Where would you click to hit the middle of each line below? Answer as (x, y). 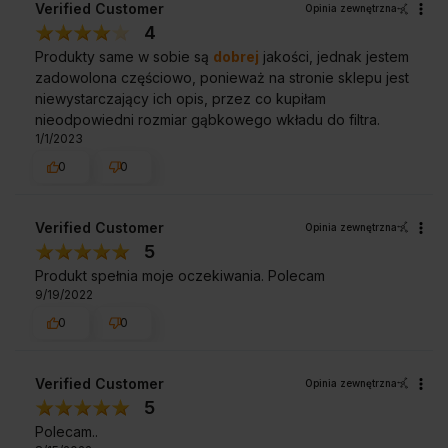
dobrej (236, 57)
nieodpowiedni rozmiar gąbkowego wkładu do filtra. (207, 120)
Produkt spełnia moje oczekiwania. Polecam (180, 275)
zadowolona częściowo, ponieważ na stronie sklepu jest (222, 78)
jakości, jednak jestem (334, 57)
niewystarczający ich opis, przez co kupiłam (180, 99)
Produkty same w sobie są (124, 57)
